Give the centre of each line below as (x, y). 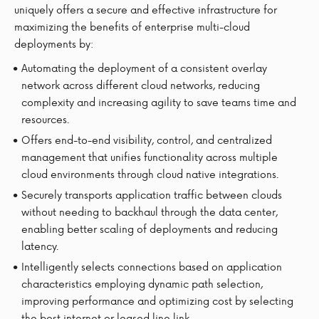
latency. (40, 246)
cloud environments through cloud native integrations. (150, 174)
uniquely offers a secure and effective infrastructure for (146, 9)
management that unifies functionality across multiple (150, 157)
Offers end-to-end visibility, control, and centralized (147, 140)
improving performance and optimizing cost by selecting (157, 300)
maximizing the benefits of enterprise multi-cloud (132, 26)
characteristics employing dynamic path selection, (142, 283)
